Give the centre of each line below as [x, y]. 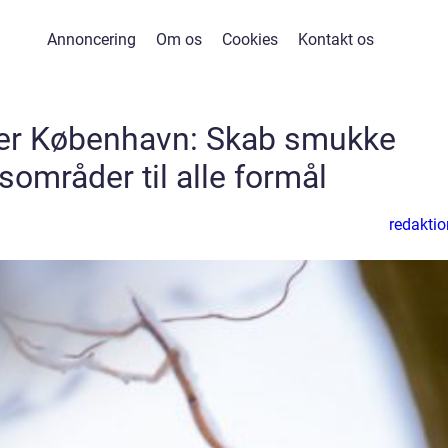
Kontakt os [336, 39]
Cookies [250, 39]
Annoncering [91, 39]
